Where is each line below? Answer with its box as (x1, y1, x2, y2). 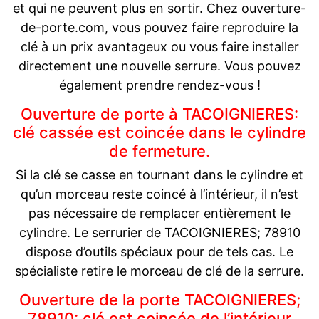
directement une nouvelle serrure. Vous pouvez (18, 58, 301, 74)
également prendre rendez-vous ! (58, 78, 261, 93)
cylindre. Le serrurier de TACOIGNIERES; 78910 (19, 225, 300, 241)
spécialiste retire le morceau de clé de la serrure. (15, 263, 304, 279)
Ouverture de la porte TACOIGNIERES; (19, 291, 300, 310)
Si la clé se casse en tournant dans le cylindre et (16, 167, 303, 183)
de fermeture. (109, 142, 210, 161)
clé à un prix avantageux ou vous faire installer (20, 39, 299, 55)
